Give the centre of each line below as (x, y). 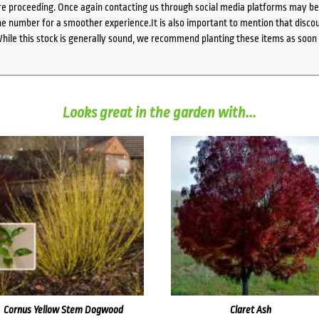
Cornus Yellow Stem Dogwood (64, 309)
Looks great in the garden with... (159, 112)
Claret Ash (251, 309)
